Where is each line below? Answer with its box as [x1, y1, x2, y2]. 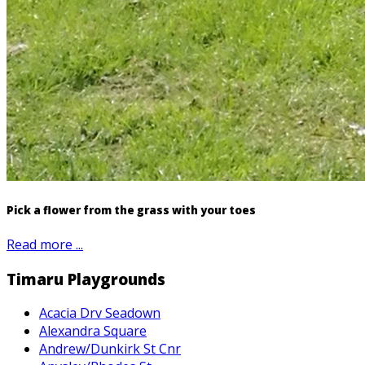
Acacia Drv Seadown [39, 304, 161, 323]
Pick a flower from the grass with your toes [7, 202, 256, 218]
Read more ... [7, 235, 83, 253]
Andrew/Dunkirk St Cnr [39, 340, 181, 358]
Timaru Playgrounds [7, 268, 165, 289]
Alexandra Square [39, 322, 147, 341]
